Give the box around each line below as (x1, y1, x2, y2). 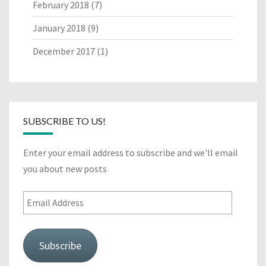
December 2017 (33, 45, 95, 57)
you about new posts (23, 162, 107, 175)
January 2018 (33, 21, 85, 34)
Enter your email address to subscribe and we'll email (23, 146, 238, 159)
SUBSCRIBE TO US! (23, 115, 106, 126)
